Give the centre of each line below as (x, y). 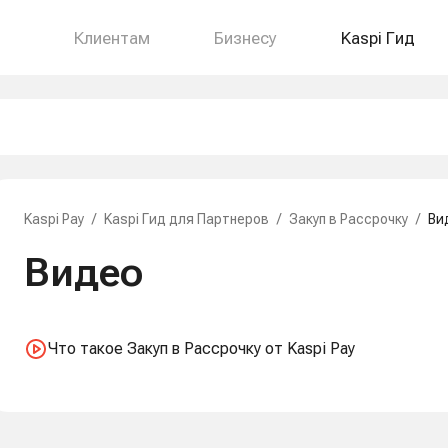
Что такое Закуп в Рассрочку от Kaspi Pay (201, 348)
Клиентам (112, 37)
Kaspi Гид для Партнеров (186, 219)
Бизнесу (245, 37)
